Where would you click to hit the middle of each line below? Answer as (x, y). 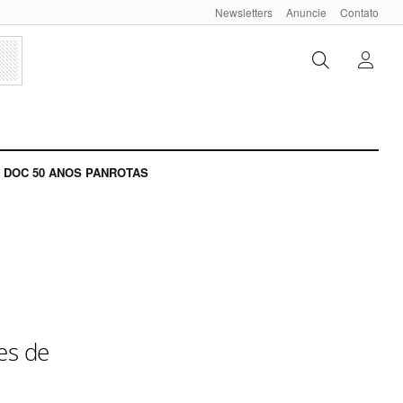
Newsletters (244, 12)
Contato (359, 12)
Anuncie (306, 12)
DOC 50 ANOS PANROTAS (76, 173)
